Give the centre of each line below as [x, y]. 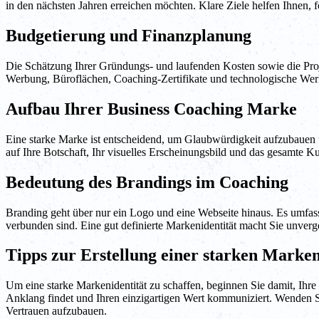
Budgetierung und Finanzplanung [129, 36]
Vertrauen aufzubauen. [56, 311]
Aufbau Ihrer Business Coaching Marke [151, 109]
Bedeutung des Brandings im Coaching [147, 182]
